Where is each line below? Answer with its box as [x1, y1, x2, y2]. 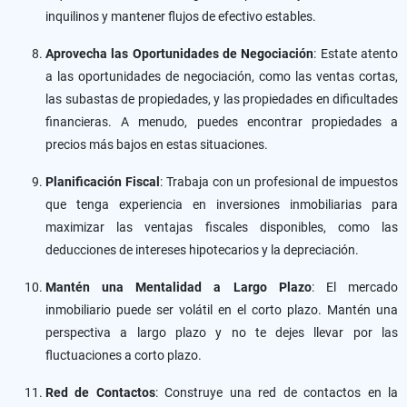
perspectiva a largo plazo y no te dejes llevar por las [45, 325, 398, 340]
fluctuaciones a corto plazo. [45, 348, 202, 362]
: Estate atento [313, 46, 399, 61]
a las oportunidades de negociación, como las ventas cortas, [45, 69, 398, 84]
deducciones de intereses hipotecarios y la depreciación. [45, 243, 359, 257]
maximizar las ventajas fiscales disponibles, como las [45, 220, 398, 234]
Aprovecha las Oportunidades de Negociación [45, 46, 314, 61]
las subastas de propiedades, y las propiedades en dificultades [45, 92, 398, 106]
